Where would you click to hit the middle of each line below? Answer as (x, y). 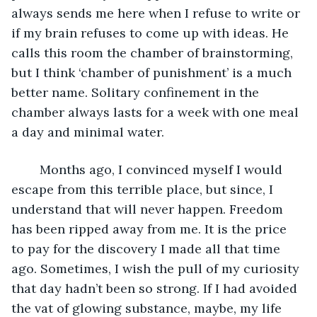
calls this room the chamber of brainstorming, (154, 52)
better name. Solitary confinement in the (137, 92)
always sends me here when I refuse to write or (157, 13)
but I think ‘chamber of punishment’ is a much (153, 72)
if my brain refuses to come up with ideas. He (152, 33)
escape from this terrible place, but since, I (144, 189)
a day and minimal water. (90, 132)
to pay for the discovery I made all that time (148, 248)
